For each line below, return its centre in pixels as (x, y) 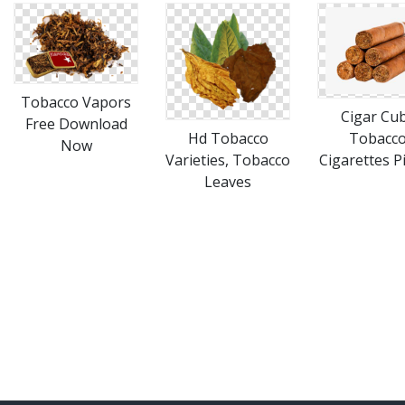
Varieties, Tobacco (228, 160)
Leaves (228, 182)
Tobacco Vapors (76, 102)
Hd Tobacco (228, 138)
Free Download (76, 123)
